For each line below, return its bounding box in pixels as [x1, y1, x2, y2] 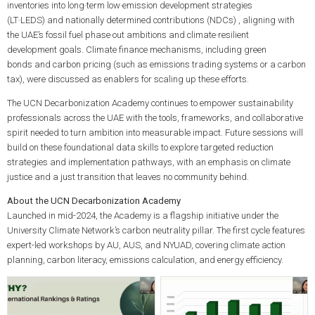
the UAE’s [6, 30, 46, 40]
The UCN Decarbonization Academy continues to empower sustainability [6, 98, 293, 109]
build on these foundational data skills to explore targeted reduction [6, 142, 274, 153]
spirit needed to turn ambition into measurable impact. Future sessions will [6, 127, 303, 139]
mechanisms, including [147, 44, 244, 55]
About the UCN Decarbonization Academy [6, 195, 181, 207]
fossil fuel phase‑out [45, 30, 124, 40]
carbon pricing [52, 59, 111, 70]
